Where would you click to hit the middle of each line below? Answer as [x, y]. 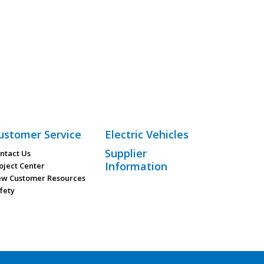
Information [136, 166]
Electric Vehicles [146, 134]
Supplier [126, 153]
